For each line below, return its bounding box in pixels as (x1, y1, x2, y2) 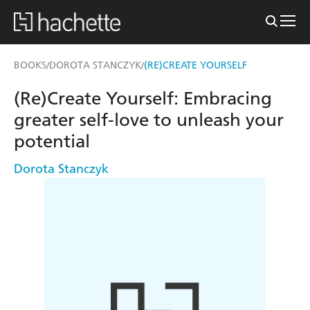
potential (14, 130, 90, 152)
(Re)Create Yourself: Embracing (14, 87, 272, 109)
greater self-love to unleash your (14, 109, 284, 131)
